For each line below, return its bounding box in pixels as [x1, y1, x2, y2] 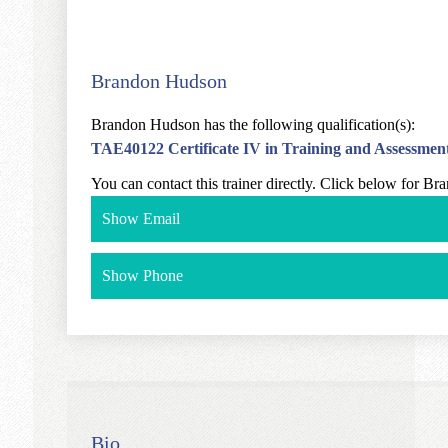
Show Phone [102, 267, 184, 285]
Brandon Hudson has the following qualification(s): [91, 116, 416, 134]
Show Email [102, 210, 181, 228]
